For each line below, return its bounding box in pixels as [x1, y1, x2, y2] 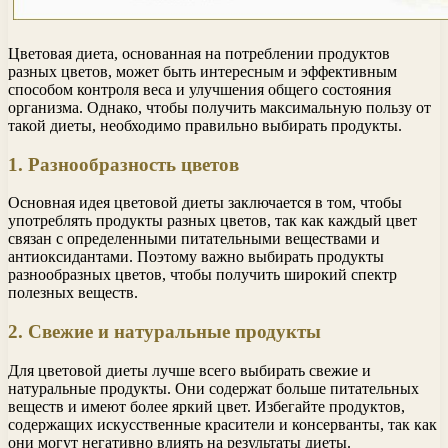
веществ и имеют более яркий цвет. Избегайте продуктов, [8, 397, 405, 415]
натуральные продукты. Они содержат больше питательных [8, 379, 419, 397]
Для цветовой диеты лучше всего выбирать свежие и [8, 361, 371, 379]
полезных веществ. [8, 284, 138, 302]
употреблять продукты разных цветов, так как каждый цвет [8, 212, 417, 230]
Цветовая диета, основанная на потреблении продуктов [8, 45, 390, 63]
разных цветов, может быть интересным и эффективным [8, 63, 397, 81]
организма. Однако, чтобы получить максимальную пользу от [8, 99, 431, 117]
